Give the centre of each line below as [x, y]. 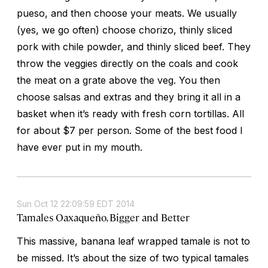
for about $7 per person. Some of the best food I [130, 130]
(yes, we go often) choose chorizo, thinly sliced [124, 30]
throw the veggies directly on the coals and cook [127, 63]
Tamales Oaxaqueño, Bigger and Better [103, 217]
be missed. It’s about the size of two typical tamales [133, 258]
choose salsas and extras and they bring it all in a [129, 97]
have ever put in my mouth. [80, 147]
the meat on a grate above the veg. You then [118, 80]
